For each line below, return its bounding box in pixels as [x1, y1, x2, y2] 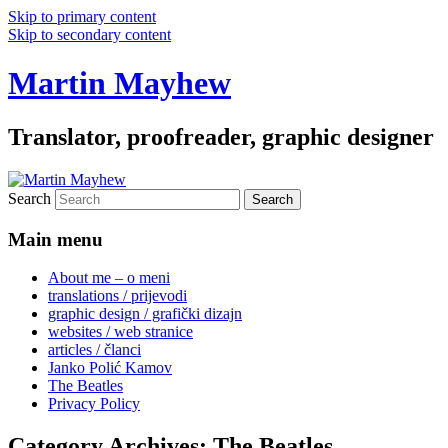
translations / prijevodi [48, 287, 187, 305]
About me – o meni [48, 269, 170, 287]
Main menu [8, 228, 103, 250]
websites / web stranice [48, 323, 193, 341]
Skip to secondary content [8, 26, 171, 43]
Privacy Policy [48, 395, 140, 413]
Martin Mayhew [8, 65, 231, 102]
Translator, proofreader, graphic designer [8, 123, 434, 150]
